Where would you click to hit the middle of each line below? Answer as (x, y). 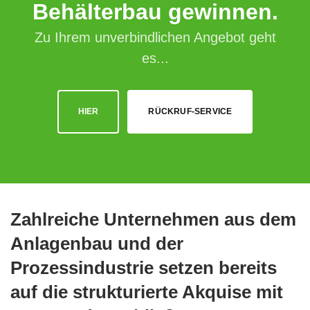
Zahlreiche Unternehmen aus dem (153, 219)
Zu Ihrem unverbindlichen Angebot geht (155, 37)
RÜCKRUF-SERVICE (190, 111)
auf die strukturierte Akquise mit (147, 292)
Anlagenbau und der (97, 243)
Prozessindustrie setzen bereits (144, 267)
